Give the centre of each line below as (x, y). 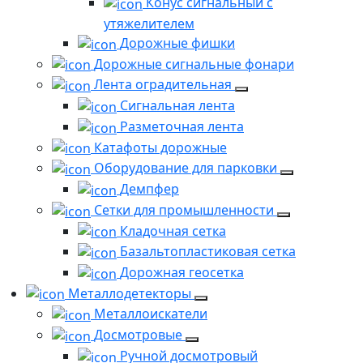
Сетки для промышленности (186, 209)
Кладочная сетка (173, 231)
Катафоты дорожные (160, 147)
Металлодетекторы (131, 293)
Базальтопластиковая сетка (208, 252)
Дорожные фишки (177, 43)
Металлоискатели (151, 314)
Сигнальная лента (177, 106)
